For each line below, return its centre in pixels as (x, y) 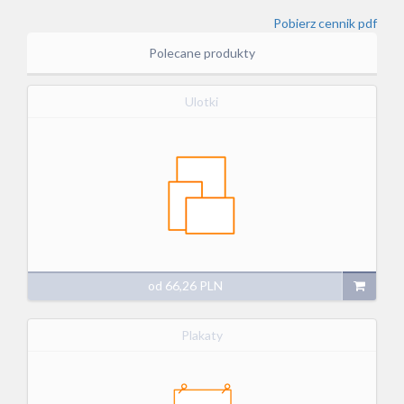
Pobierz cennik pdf (325, 23)
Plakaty (202, 335)
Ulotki (202, 101)
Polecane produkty (202, 53)
